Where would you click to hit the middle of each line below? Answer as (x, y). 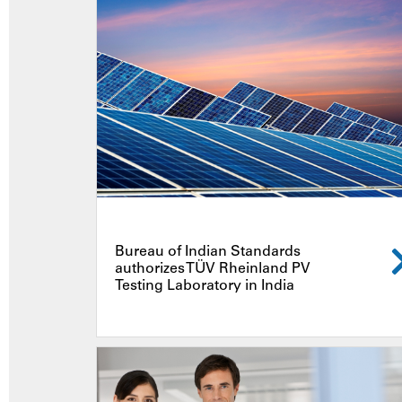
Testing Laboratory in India (205, 286)
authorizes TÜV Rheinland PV (213, 269)
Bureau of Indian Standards (208, 252)
